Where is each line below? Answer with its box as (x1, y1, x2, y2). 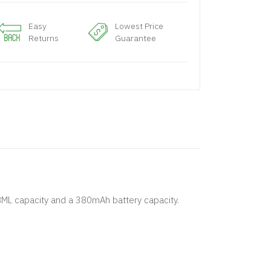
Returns (28, 33, 59, 44)
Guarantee (115, 33, 157, 44)
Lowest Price (115, 21, 164, 31)
